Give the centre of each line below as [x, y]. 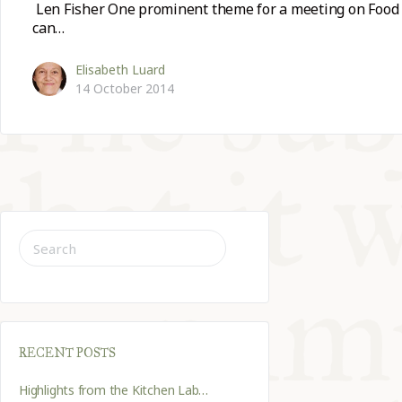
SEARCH [42, 242]
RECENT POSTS [67, 354]
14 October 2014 [125, 89]
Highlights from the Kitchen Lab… [114, 390]
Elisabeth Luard [120, 70]
